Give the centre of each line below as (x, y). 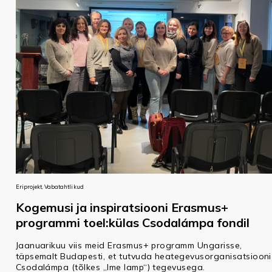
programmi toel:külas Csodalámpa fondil (132, 223)
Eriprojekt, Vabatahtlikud (49, 187)
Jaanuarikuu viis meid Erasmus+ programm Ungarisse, (129, 246)
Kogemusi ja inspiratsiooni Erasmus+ (122, 208)
